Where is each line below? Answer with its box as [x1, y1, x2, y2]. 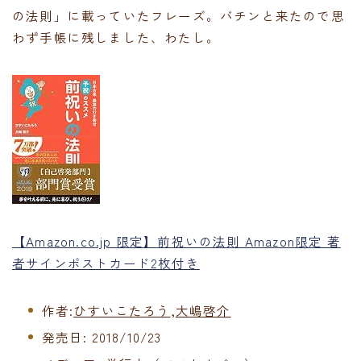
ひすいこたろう [73, 301, 171, 319]
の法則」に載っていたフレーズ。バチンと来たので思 [12, 6, 345, 24]
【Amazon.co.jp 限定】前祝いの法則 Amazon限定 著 [12, 231, 341, 250]
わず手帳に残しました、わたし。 [12, 27, 220, 46]
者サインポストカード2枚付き [12, 253, 200, 272]
